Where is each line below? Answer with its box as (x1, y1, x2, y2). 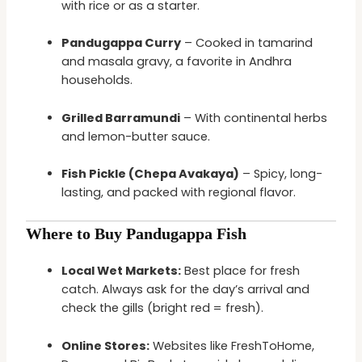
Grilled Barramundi (61, 109, 181, 126)
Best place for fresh (181, 263, 301, 280)
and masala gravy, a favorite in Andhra (61, 53, 293, 70)
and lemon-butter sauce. (61, 128, 211, 145)
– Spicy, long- (239, 166, 323, 183)
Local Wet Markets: (61, 263, 182, 280)
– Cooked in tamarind (181, 35, 314, 52)
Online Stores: (61, 337, 150, 354)
